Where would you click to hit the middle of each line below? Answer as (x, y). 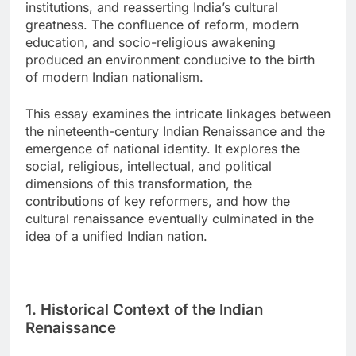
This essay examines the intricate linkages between (178, 114)
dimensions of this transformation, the (139, 184)
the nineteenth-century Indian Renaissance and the (175, 132)
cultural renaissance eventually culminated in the (170, 219)
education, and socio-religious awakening (151, 43)
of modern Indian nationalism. (114, 77)
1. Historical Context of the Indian (144, 310)
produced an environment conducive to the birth (170, 60)
